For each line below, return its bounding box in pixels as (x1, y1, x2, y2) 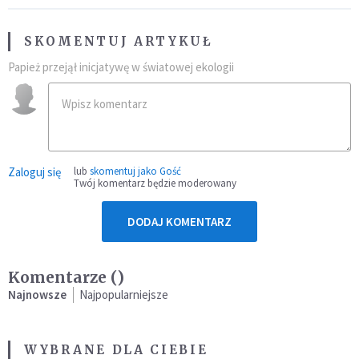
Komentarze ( (8, 268, 117, 288)
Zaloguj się (8, 164, 61, 180)
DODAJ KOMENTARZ (127, 214, 232, 230)
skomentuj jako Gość (90, 164, 181, 179)
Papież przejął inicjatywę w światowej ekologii (8, 59, 234, 75)
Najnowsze (8, 287, 67, 303)
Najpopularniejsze (79, 287, 168, 303)
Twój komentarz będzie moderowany (74, 176, 236, 191)
